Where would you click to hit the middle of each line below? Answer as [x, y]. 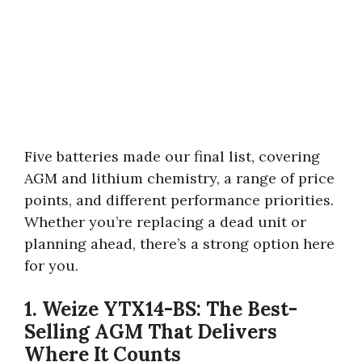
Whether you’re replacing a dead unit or [165, 221]
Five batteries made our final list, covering [172, 156]
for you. [51, 265]
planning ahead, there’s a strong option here [179, 243]
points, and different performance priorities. [179, 200]
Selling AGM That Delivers [151, 331]
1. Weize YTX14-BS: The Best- [161, 309]
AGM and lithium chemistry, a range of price [179, 178]
